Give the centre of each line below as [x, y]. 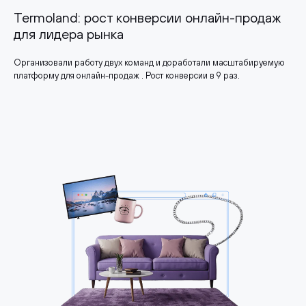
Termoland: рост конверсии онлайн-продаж [147, 17]
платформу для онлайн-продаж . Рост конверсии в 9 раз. [127, 75]
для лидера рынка [69, 33]
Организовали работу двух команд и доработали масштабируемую [149, 62]
